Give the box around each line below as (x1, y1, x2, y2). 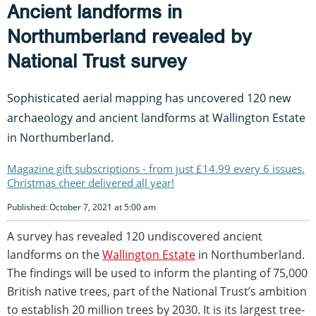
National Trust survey (7, 49, 186, 73)
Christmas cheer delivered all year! (7, 175, 174, 190)
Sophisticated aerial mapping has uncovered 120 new (7, 90, 291, 106)
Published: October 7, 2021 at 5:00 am (7, 200, 156, 213)
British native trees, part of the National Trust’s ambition (7, 283, 307, 299)
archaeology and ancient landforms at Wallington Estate (7, 109, 305, 126)
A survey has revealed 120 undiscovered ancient (7, 228, 262, 244)
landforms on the (7, 246, 102, 262)
